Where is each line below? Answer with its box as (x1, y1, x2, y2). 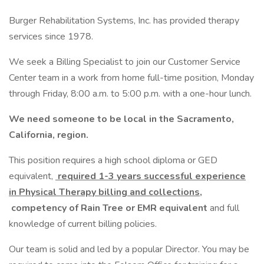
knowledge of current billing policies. (9, 217, 159, 230)
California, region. (9, 128, 88, 141)
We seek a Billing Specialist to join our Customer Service (9, 55, 240, 68)
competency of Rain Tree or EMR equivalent (9, 202, 210, 214)
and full (210, 202, 239, 214)
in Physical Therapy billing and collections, (9, 186, 202, 199)
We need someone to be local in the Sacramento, (9, 113, 234, 126)
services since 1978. (9, 30, 93, 43)
